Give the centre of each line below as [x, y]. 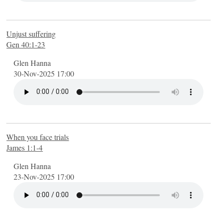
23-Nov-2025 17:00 [44, 176]
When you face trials [38, 137]
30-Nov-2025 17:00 [44, 73]
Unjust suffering [31, 33]
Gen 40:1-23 [26, 44]
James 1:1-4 [25, 147]
